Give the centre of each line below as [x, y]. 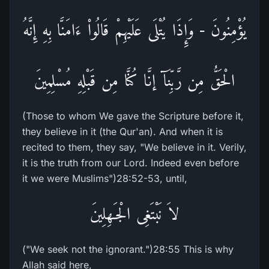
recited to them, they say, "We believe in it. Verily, [134, 147]
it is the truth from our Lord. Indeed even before [131, 163]
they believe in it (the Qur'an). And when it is [122, 131]
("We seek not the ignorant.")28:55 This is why [128, 249]
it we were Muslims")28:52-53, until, [105, 178]
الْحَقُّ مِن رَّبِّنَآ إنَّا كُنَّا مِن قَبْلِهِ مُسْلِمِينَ [134, 80]
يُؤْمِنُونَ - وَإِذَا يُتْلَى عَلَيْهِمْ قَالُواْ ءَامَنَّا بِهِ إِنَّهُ [134, 30]
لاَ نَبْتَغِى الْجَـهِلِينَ [134, 213]
